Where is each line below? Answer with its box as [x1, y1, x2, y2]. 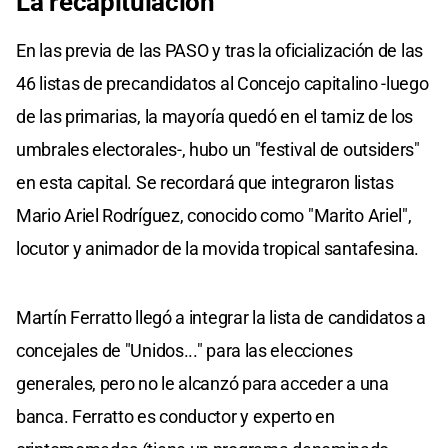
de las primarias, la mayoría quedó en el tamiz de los [16, 106, 414, 128]
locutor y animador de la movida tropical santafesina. [16, 238, 420, 260]
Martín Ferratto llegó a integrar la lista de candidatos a [16, 307, 426, 329]
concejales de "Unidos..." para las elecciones [16, 340, 353, 362]
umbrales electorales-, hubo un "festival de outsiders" [16, 139, 420, 161]
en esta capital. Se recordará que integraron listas [16, 172, 394, 194]
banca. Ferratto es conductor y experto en [16, 406, 335, 428]
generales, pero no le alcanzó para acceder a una [16, 373, 389, 395]
